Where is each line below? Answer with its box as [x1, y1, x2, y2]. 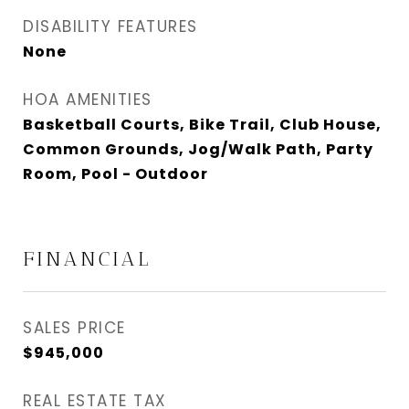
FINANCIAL [23, 246, 151, 271]
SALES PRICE [23, 316, 126, 339]
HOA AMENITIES [23, 88, 152, 110]
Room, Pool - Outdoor [23, 163, 208, 184]
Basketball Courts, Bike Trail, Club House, [23, 113, 382, 135]
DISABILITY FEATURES [23, 15, 198, 37]
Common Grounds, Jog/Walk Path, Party [23, 138, 373, 160]
